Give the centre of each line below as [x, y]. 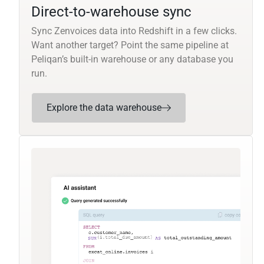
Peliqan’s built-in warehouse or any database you [132, 60]
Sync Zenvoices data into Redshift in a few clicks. [134, 31]
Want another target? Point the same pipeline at [130, 45]
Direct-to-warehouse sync [111, 12]
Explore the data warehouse [104, 108]
